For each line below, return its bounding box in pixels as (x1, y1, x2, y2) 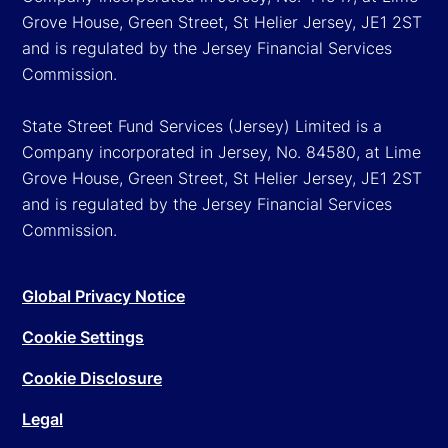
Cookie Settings (22, 326, 144, 347)
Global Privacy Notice (22, 285, 185, 306)
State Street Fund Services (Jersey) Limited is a (22, 115, 382, 136)
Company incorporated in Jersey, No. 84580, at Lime (22, 141, 421, 162)
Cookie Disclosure (22, 367, 162, 388)
